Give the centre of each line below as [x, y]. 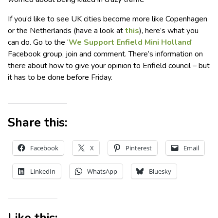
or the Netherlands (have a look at [66, 31]
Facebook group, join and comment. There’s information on [105, 54]
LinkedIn [43, 172]
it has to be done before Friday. [60, 78]
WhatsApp [102, 172]
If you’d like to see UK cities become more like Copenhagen [108, 19]
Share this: [37, 123]
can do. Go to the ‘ [38, 43]
